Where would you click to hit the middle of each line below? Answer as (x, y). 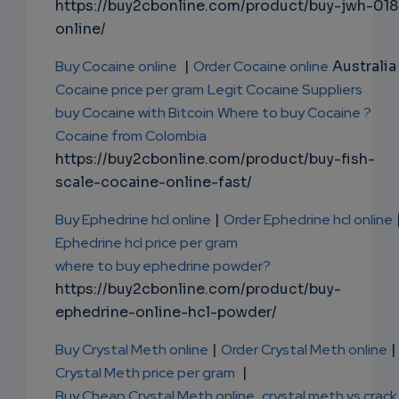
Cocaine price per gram (130, 90)
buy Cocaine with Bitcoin (134, 113)
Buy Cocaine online (116, 67)
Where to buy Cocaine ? (294, 113)
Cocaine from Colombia (131, 136)
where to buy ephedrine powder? (163, 266)
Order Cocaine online (261, 67)
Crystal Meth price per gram (145, 373)
